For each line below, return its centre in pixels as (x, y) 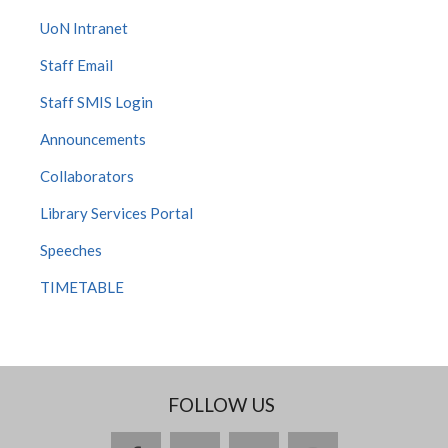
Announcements (93, 139)
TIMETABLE (82, 287)
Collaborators (87, 176)
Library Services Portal (116, 213)
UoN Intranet (84, 28)
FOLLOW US (221, 404)
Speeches (71, 250)
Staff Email (76, 65)
